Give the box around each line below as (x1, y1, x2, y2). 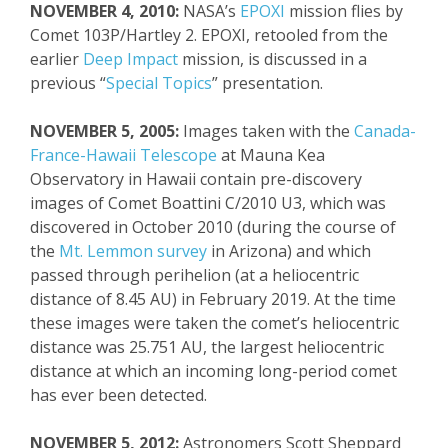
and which (292, 240, 371, 262)
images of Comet (30, 192, 161, 214)
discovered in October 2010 (30, 216, 233, 238)
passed (30, 264, 87, 286)
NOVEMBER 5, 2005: (30, 120, 179, 142)
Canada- (354, 120, 416, 142)
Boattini (161, 192, 221, 214)
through (87, 264, 154, 286)
